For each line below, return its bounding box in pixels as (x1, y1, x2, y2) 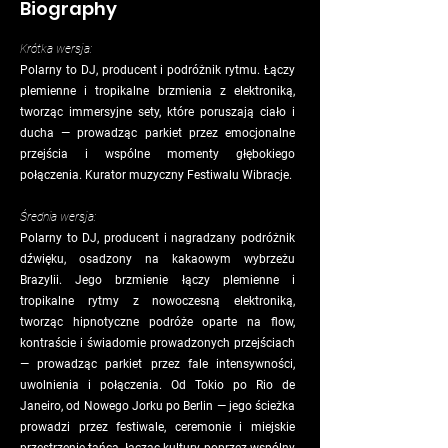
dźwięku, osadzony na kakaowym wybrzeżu (20, 252, 295, 266)
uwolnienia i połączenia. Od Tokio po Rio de (20, 378, 295, 392)
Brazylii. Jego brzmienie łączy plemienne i (20, 273, 295, 287)
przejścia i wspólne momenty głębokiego (20, 147, 295, 161)
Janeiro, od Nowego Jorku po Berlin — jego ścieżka (20, 399, 295, 413)
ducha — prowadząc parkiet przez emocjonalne (20, 126, 295, 140)
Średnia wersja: (20, 210, 96, 224)
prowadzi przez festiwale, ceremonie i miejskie (20, 420, 295, 434)
